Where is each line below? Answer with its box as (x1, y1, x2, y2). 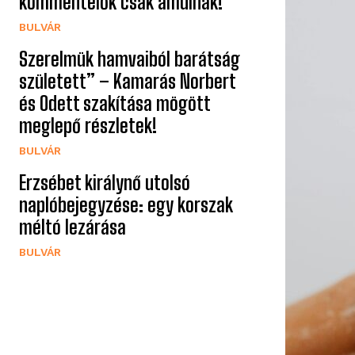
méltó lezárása (19, 215, 126, 239)
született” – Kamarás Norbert (19, 69, 235, 93)
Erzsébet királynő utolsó (19, 170, 190, 194)
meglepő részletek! (19, 113, 157, 137)
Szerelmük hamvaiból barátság (19, 47, 240, 71)
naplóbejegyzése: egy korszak (19, 193, 233, 216)
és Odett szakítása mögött (19, 91, 210, 115)
